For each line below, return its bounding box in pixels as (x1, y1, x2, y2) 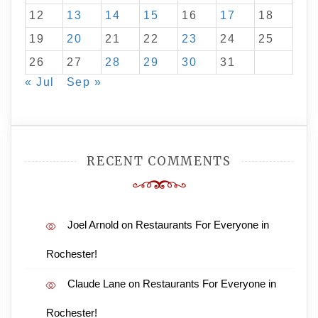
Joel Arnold (67, 218, 119, 231)
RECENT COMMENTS (87, 153, 231, 169)
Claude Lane (67, 277, 126, 290)
